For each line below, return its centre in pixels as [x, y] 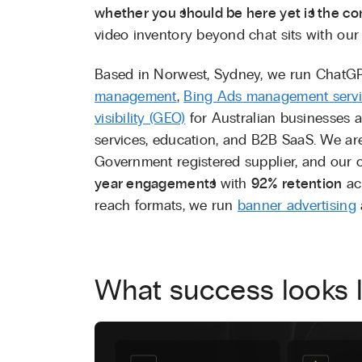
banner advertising [297, 206]
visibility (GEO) [140, 118]
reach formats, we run [166, 206]
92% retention [297, 184]
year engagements [156, 184]
